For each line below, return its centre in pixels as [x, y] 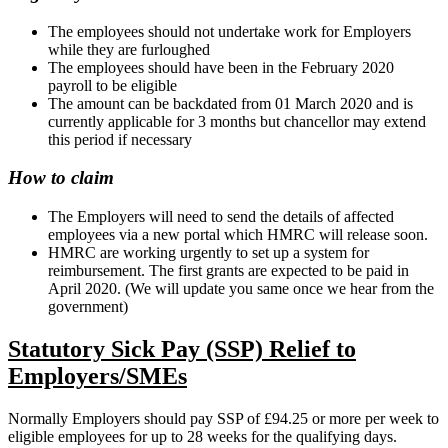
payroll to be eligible [112, 85]
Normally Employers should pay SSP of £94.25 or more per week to [223, 418]
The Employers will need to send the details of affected [221, 217]
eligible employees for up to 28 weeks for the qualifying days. [202, 436]
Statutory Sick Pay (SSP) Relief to [182, 349]
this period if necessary [120, 139]
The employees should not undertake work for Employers [229, 31]
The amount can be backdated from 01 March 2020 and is [230, 103]
